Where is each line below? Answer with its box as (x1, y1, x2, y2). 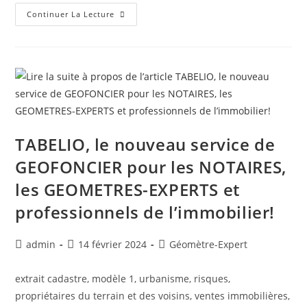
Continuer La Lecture (27, 9, 115, 19)
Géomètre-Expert (169, 238, 248, 251)
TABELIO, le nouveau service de (15, 133, 275, 156)
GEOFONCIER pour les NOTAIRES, (15, 156, 286, 178)
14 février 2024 (78, 238, 147, 251)
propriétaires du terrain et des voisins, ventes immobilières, (15, 289, 291, 302)
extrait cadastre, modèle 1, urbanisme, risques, (15, 272, 231, 285)
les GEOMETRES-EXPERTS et (15, 178, 240, 201)
